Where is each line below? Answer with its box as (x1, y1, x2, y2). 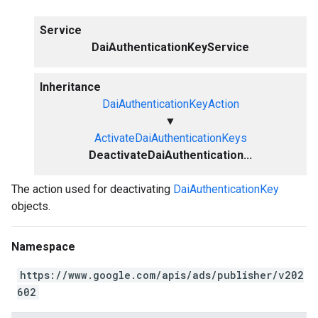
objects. (11, 199, 50, 213)
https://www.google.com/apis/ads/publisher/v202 (20, 268, 304, 282)
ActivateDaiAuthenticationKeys (94, 131, 247, 145)
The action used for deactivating (11, 182, 173, 196)
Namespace (11, 240, 75, 253)
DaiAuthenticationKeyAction (102, 97, 239, 111)
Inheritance (40, 80, 101, 94)
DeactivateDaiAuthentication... (89, 148, 252, 162)
